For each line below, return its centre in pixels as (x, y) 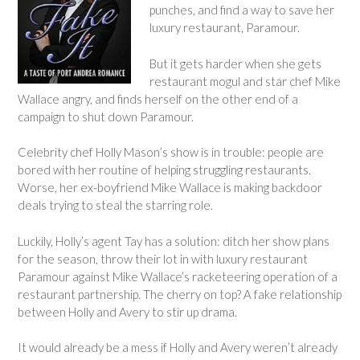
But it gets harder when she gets (235, 63)
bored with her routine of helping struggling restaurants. (164, 170)
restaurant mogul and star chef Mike (245, 81)
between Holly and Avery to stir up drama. (127, 311)
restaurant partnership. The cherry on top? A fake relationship (180, 294)
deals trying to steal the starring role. (115, 205)
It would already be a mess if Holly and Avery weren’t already (178, 347)
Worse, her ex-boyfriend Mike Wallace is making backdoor (170, 187)
